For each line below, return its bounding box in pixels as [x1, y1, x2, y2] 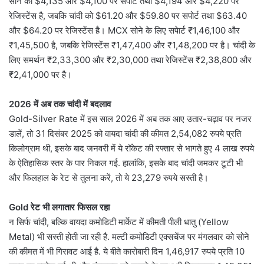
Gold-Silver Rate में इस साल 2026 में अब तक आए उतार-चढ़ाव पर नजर [9, 113, 252, 124]
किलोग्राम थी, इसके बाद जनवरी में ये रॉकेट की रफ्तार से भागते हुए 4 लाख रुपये [9, 142, 254, 154]
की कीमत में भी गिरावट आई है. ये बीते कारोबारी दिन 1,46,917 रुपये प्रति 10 [9, 245, 245, 257]
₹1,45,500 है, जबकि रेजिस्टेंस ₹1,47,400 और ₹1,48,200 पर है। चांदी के [9, 39, 255, 51]
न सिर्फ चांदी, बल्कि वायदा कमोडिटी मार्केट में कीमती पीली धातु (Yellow [9, 216, 229, 227]
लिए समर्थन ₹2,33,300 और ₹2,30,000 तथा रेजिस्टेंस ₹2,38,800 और [9, 54, 252, 65]
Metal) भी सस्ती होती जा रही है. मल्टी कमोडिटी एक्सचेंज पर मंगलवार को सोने [9, 230, 249, 242]
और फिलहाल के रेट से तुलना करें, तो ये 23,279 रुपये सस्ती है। [9, 171, 211, 183]
